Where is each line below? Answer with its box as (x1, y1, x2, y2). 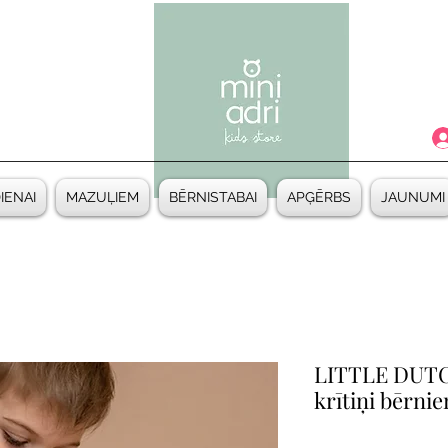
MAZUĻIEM (66, 189, 139, 205)
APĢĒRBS (287, 189, 351, 205)
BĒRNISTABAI (169, 189, 257, 205)
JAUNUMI (381, 189, 445, 205)
